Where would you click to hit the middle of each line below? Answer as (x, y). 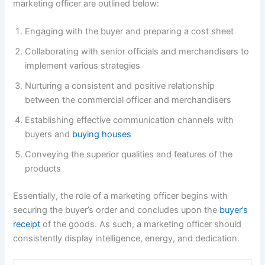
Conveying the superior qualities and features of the (129, 155)
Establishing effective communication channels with (130, 120)
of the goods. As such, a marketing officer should (141, 224)
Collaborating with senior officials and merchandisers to (137, 52)
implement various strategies (84, 66)
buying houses (102, 135)
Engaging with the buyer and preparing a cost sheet (131, 32)
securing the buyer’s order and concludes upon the (117, 210)
